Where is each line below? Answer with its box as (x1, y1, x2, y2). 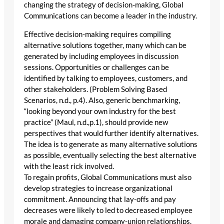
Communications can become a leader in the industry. (24, 11, 197, 20)
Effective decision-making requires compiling (24, 29, 171, 38)
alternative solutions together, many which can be (24, 40, 186, 49)
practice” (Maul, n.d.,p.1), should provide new (24, 117, 168, 126)
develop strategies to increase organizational (24, 183, 172, 192)
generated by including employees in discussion (24, 51, 178, 60)
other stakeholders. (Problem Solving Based (24, 84, 167, 93)
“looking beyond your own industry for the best (24, 106, 176, 115)
